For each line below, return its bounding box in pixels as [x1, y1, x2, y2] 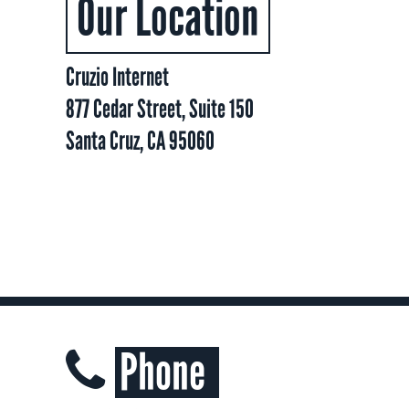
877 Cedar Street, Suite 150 [66, 93, 254, 125]
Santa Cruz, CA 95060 [66, 125, 215, 157]
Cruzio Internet [66, 61, 169, 93]
